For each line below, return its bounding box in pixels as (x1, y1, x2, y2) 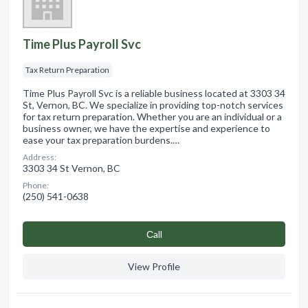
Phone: (23, 179, 49, 190)
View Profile (128, 260, 180, 272)
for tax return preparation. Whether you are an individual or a (23, 110, 282, 122)
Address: (23, 151, 56, 162)
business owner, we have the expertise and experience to (23, 122, 270, 134)
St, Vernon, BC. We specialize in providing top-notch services (23, 98, 283, 111)
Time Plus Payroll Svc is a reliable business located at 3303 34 (23, 87, 285, 99)
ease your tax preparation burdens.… (23, 133, 179, 146)
